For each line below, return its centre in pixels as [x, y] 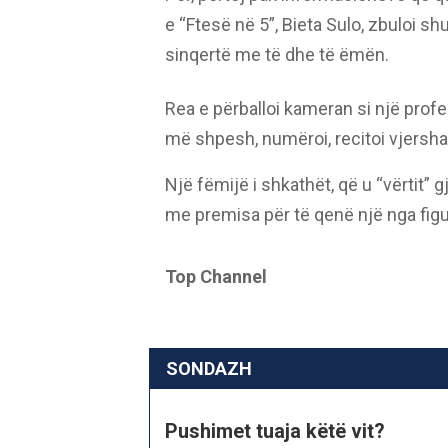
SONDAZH [208, 369]
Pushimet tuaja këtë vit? [274, 431]
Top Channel [215, 277]
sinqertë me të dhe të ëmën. [276, 55]
